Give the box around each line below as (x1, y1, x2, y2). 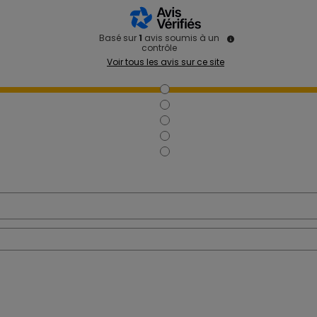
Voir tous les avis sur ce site (107, 55, 224, 68)
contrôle (142, 41, 177, 54)
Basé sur (99, 31, 139, 44)
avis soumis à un (144, 31, 219, 44)
